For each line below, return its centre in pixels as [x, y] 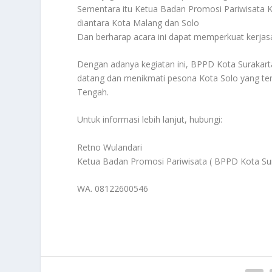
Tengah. [93, 92]
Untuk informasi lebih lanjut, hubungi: [150, 120]
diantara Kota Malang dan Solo [138, 22]
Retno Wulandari [110, 147]
